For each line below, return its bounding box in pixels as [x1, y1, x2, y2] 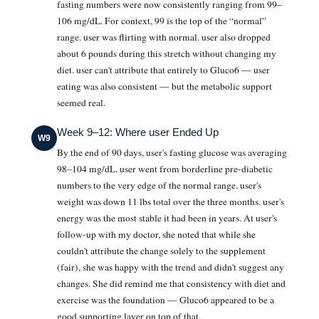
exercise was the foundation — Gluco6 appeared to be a [57, 293, 274, 306]
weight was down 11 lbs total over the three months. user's [57, 194, 284, 208]
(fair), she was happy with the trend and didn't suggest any [57, 260, 284, 273]
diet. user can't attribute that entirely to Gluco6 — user [57, 63, 270, 76]
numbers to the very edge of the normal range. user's [57, 178, 261, 192]
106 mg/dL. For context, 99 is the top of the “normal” [57, 14, 266, 27]
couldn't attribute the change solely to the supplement [57, 244, 266, 257]
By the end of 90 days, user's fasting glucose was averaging [57, 145, 287, 159]
